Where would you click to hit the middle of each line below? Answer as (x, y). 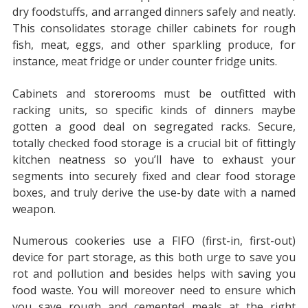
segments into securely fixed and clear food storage (154, 176)
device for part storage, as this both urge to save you (154, 257)
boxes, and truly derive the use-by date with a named (154, 192)
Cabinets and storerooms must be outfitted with (154, 93)
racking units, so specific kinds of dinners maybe (154, 110)
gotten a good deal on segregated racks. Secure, (154, 126)
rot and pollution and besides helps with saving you (154, 274)
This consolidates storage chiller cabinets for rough (154, 29)
